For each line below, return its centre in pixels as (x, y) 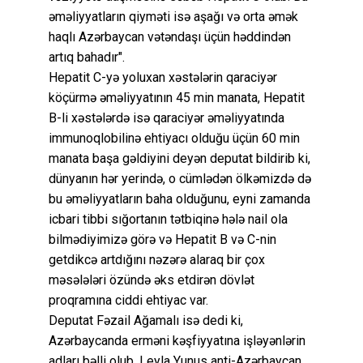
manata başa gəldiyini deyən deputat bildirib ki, (179, 158)
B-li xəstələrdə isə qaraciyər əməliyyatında (167, 117)
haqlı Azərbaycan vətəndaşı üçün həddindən (170, 36)
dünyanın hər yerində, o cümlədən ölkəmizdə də (180, 178)
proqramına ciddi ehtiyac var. (128, 300)
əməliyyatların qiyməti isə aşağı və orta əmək (173, 16)
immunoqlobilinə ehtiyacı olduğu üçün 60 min (174, 138)
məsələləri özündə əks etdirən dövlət (152, 280)
